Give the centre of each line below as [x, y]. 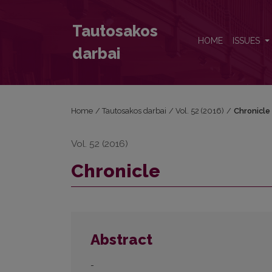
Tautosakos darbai [134, 111]
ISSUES [247, 41]
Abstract [121, 240]
